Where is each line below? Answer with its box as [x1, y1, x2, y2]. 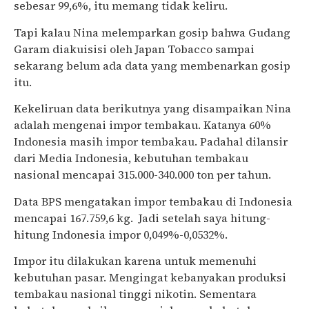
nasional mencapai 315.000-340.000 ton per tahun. [14, 167, 271, 183]
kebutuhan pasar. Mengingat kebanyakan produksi [14, 269, 286, 285]
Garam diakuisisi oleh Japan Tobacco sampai [14, 41, 255, 57]
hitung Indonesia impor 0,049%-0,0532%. [14, 226, 228, 242]
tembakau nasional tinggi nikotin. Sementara [14, 286, 257, 301]
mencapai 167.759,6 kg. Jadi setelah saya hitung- [14, 210, 270, 226]
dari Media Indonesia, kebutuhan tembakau [14, 150, 248, 166]
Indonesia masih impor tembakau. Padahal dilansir [14, 134, 288, 150]
